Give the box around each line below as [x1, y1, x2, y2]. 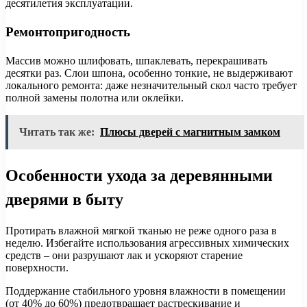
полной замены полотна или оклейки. [5, 92, 184, 104]
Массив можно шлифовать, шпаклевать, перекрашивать [5, 55, 267, 67]
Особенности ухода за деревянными [5, 164, 273, 187]
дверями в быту [5, 188, 123, 211]
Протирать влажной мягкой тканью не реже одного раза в [5, 224, 277, 236]
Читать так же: [19, 126, 95, 138]
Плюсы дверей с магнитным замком [100, 126, 280, 138]
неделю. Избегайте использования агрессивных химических [5, 236, 289, 249]
